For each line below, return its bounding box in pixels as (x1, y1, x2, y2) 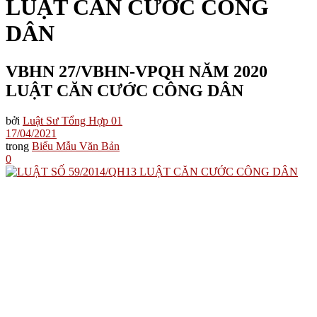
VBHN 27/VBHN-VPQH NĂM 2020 (6, 62, 267, 81)
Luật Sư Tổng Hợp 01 (23, 114, 122, 127)
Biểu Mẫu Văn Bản (32, 139, 120, 152)
